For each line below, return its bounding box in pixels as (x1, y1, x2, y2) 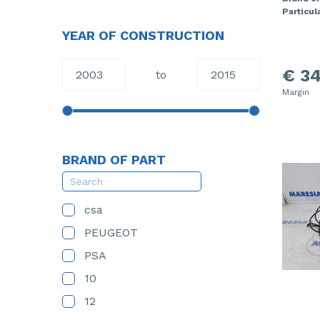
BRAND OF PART (62, 152, 166, 167)
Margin (281, 86, 309, 97)
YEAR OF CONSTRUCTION (62, 28, 224, 43)
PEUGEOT (84, 226, 138, 239)
